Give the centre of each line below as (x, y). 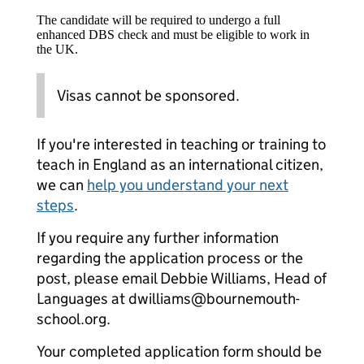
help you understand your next (188, 185)
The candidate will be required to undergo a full (158, 20)
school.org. (74, 319)
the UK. (57, 49)
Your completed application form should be (179, 351)
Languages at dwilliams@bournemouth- (168, 299)
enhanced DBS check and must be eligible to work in (173, 35)
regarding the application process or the (170, 258)
